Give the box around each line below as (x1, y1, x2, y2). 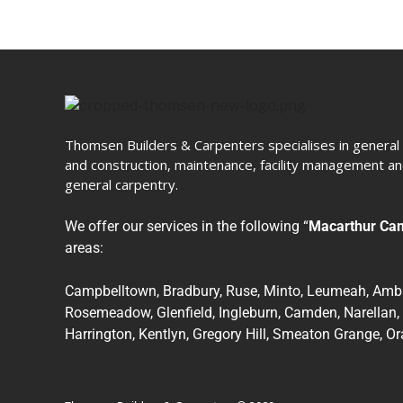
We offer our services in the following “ (65, 217, 309, 235)
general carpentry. (65, 175, 178, 193)
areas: (65, 238, 103, 256)
